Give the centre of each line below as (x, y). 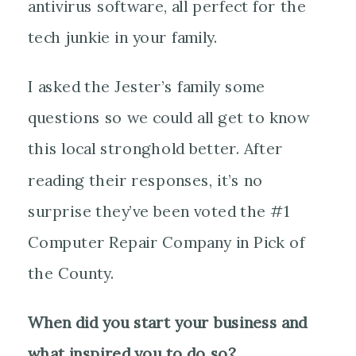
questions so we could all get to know (169, 118)
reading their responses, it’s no (145, 180)
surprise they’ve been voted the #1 (159, 211)
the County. (71, 274)
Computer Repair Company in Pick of (166, 242)
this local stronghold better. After (155, 149)
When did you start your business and (168, 323)
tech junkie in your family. (122, 38)
